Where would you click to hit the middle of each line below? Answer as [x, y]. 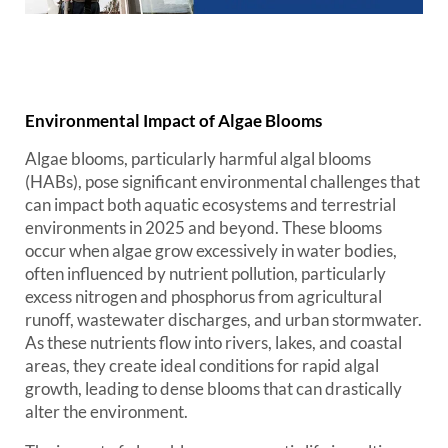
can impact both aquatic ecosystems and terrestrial [210, 204]
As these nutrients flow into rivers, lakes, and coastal [213, 342]
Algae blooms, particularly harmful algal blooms [198, 158]
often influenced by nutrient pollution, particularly [205, 273]
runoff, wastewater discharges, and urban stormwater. [223, 319]
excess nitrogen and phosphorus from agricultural [203, 296]
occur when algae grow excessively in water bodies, [211, 250]
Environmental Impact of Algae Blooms [173, 120]
